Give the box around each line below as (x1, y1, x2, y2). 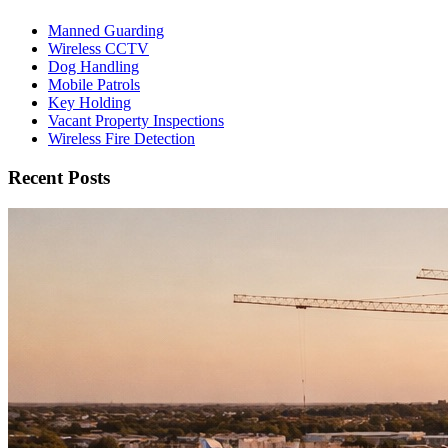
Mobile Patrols (48, 76, 140, 94)
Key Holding (48, 94, 131, 112)
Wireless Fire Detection (48, 130, 195, 148)
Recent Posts (8, 166, 110, 188)
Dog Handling (48, 58, 139, 76)
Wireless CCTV (48, 40, 149, 58)
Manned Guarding (48, 22, 164, 40)
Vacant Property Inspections (48, 112, 224, 130)
